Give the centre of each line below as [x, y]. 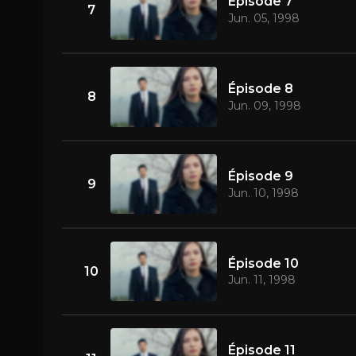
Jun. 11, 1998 [261, 280]
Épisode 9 [260, 176]
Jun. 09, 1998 [264, 105]
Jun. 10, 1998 [263, 193]
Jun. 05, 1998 [263, 19]
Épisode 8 [260, 89]
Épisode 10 [263, 263]
